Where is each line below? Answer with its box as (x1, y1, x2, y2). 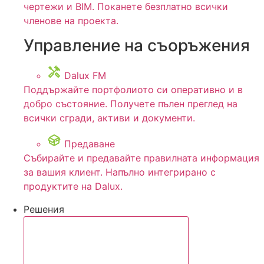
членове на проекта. (24, 14, 118, 27)
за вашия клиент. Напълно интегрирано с (24, 166, 216, 179)
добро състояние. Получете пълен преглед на (24, 97, 237, 110)
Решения (24, 203, 64, 215)
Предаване (64, 138, 115, 150)
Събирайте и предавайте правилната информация (24, 152, 259, 164)
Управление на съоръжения (24, 35, 250, 55)
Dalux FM (64, 69, 106, 81)
